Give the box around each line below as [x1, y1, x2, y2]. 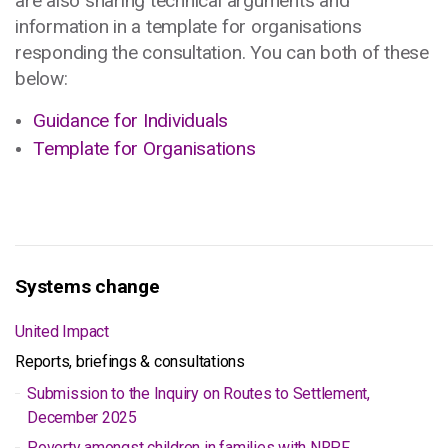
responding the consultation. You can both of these [15, 41, 430, 64]
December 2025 [27, 408, 137, 427]
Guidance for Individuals [33, 109, 229, 132]
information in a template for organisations [15, 15, 362, 38]
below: [15, 67, 68, 90]
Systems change [15, 275, 160, 298]
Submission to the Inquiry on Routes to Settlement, [27, 384, 371, 403]
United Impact [15, 322, 109, 341]
